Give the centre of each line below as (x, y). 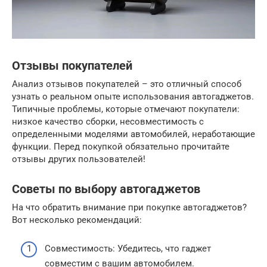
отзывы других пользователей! (79, 159)
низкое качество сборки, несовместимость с (108, 121)
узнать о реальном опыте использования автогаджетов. (133, 96)
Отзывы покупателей (72, 66)
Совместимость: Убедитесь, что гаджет (128, 249)
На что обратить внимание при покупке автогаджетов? (129, 207)
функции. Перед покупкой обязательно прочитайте (121, 146)
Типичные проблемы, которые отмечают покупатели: (126, 109)
